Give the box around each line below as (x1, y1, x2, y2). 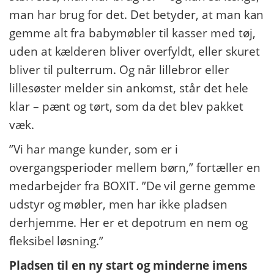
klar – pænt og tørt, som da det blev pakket (9, 98, 243, 114)
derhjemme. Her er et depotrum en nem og (9, 215, 248, 231)
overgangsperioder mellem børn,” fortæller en (9, 160, 261, 176)
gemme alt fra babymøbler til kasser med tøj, (9, 25, 256, 41)
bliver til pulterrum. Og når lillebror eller (9, 62, 229, 78)
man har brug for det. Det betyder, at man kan (9, 7, 264, 23)
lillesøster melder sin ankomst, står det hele (9, 80, 249, 96)
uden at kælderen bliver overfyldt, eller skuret (9, 43, 261, 59)
